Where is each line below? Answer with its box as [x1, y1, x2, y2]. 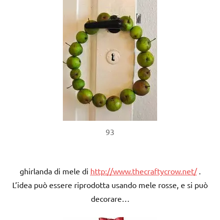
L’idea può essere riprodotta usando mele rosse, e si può [12, 179, 208, 190]
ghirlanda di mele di [19, 165, 90, 176]
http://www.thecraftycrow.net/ [90, 165, 197, 176]
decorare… [90, 193, 130, 203]
